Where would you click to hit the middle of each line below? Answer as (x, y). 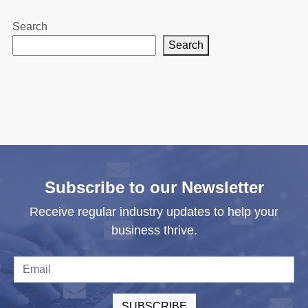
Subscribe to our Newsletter (154, 187)
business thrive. (154, 230)
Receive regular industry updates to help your (154, 211)
